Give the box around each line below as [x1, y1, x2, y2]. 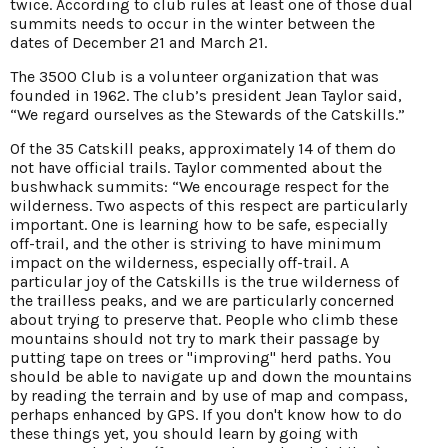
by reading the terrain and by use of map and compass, [10, 386, 408, 406]
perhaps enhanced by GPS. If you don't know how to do [10, 405, 402, 425]
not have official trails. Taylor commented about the [10, 158, 382, 178]
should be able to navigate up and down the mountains [10, 367, 412, 387]
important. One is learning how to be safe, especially [10, 215, 387, 235]
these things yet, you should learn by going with [10, 424, 358, 444]
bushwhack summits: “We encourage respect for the [10, 177, 389, 197]
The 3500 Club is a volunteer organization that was [10, 67, 379, 87]
